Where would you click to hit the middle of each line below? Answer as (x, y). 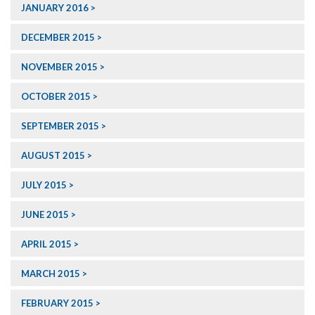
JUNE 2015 (45, 215)
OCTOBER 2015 (56, 97)
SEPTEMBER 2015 (60, 126)
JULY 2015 (44, 185)
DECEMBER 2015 (58, 38)
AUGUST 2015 (53, 156)
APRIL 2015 (46, 244)
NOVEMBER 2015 (59, 67)
